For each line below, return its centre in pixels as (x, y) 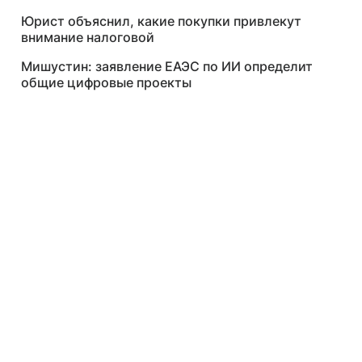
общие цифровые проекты (106, 82)
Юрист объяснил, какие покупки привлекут (161, 21)
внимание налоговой (88, 37)
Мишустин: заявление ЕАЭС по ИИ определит (167, 66)
